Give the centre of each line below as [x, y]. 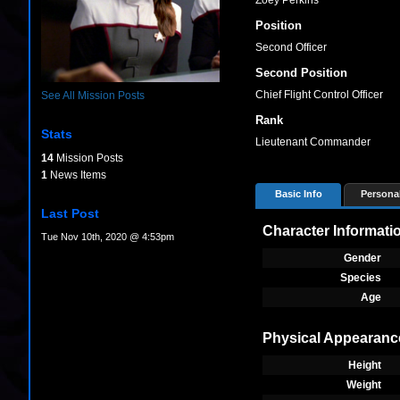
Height [365, 365]
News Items [77, 175]
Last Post [70, 214]
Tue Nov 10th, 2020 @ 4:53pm [108, 237]
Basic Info [298, 194]
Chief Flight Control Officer [319, 95]
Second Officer [291, 47]
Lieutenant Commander [313, 142]
